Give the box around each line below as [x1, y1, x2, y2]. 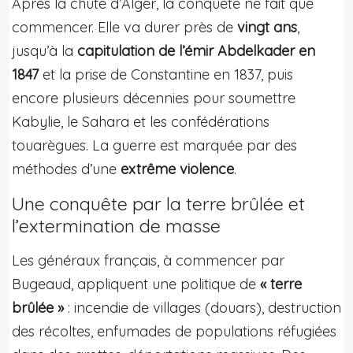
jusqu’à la [12, 41, 77, 60]
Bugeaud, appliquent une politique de [12, 274, 260, 293]
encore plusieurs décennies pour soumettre [12, 88, 295, 107]
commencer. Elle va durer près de [12, 17, 237, 36]
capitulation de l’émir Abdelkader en [77, 41, 315, 60]
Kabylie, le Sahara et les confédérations [12, 112, 269, 131]
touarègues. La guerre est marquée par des [12, 136, 297, 154]
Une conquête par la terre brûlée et [12, 191, 305, 215]
